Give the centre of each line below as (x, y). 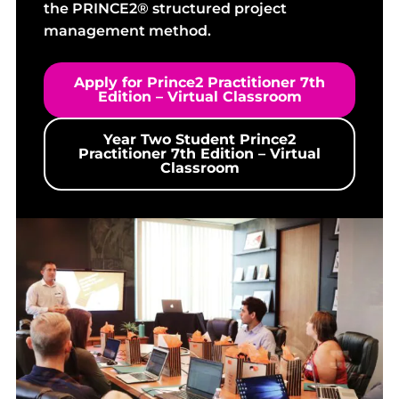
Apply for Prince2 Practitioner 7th (199, 82)
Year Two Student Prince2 (199, 139)
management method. (127, 30)
